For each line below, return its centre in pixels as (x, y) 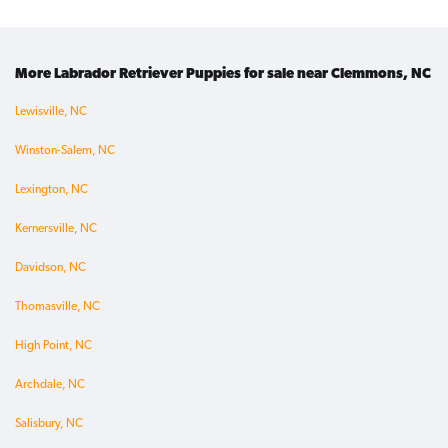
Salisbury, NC (49, 424)
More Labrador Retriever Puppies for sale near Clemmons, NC (223, 75)
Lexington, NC (51, 190)
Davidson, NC (50, 268)
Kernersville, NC (56, 229)
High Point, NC (53, 346)
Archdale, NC (50, 385)
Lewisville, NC (51, 112)
